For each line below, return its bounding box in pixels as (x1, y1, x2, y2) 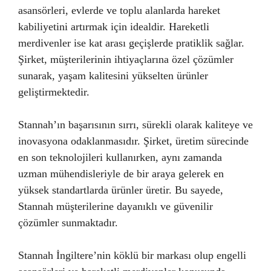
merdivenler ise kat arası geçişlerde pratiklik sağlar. (18, 36, 244, 49)
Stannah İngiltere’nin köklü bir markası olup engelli (18, 249, 246, 261)
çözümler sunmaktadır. (18, 216, 118, 229)
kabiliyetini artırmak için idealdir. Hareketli (18, 20, 209, 33)
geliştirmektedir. (18, 85, 90, 98)
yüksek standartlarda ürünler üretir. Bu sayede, (18, 183, 223, 196)
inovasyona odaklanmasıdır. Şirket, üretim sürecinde (18, 134, 249, 147)
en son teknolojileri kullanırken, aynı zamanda (18, 151, 222, 163)
